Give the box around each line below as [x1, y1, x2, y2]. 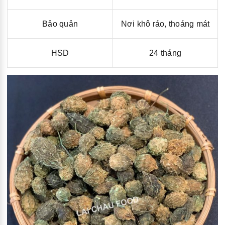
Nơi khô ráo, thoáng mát [121, 19, 210, 28]
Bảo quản [42, 19, 78, 28]
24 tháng [149, 48, 181, 57]
